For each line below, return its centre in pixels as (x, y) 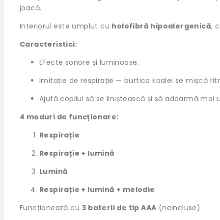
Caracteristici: (48, 44)
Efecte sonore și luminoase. (89, 63)
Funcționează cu (51, 208)
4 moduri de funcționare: (69, 117)
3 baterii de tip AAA (119, 208)
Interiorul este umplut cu (66, 26)
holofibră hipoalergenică (162, 26)
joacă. (31, 8)
